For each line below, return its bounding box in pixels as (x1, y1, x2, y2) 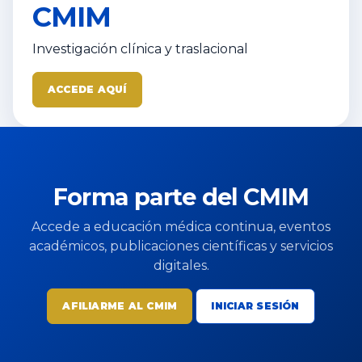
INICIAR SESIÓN (211, 300, 300, 312)
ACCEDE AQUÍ (48, 83, 127, 95)
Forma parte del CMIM (53, 183, 309, 211)
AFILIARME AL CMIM (62, 300, 178, 312)
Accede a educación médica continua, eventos (32, 219, 330, 234)
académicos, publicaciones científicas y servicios (29, 238, 333, 254)
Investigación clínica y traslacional (32, 41, 248, 57)
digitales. (153, 258, 209, 273)
